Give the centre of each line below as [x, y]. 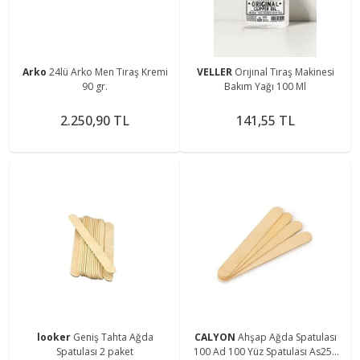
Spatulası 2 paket [95, 351]
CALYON [216, 337]
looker [55, 337]
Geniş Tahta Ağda [113, 337]
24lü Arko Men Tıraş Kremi [108, 72]
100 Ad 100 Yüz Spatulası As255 [265, 351]
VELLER [215, 72]
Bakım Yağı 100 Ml [265, 86]
